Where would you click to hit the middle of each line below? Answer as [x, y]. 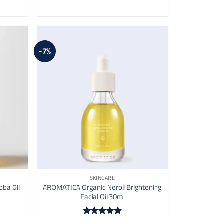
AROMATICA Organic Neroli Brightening [102, 187]
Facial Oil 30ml [102, 196]
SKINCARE [102, 178]
